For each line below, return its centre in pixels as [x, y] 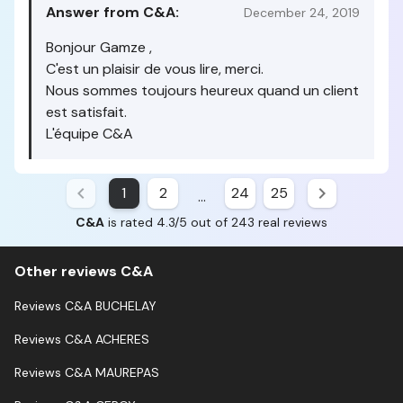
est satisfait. [86, 112]
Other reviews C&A [84, 271]
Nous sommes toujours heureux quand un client [202, 90]
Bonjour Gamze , [99, 47]
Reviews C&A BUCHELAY [85, 305]
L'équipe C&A [90, 134]
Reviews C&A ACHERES [82, 339]
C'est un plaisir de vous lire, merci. [155, 69]
